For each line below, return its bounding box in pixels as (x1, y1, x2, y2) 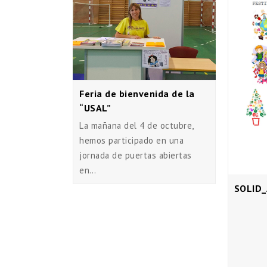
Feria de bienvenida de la (79, 87, 195, 100)
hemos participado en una (79, 134, 184, 146)
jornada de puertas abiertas (79, 149, 192, 161)
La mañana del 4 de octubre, (79, 119, 194, 131)
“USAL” (79, 101, 111, 114)
